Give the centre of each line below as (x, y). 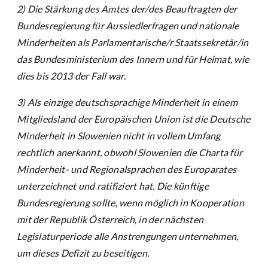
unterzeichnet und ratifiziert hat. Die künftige (113, 186)
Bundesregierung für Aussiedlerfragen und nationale (128, 26)
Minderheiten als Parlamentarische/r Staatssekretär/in (133, 42)
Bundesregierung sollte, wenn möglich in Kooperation (130, 203)
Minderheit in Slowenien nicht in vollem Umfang (119, 136)
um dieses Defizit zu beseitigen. (83, 253)
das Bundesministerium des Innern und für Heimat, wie (133, 59)
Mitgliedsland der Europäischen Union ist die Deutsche (134, 119)
